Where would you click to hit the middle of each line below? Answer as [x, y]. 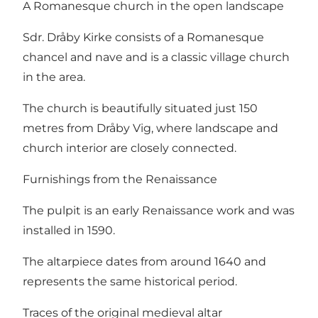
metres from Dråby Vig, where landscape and [150, 128]
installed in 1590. [69, 230]
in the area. [54, 77]
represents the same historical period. [130, 281]
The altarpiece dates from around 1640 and [144, 261]
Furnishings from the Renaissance [120, 179]
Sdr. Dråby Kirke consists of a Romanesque [143, 37]
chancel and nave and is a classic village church [156, 57]
